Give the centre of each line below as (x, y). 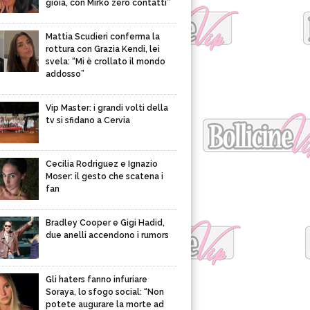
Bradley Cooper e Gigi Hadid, (105, 223)
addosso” (65, 74)
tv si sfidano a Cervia (88, 120)
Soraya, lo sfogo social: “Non (105, 292)
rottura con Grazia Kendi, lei (103, 49)
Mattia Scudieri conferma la (103, 36)
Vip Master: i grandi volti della (107, 108)
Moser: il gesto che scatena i (104, 176)
